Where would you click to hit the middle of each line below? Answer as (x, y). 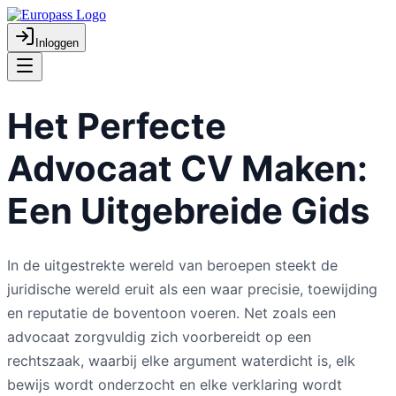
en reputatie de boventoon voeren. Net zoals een (171, 312)
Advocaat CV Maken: (187, 168)
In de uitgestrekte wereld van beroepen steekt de (172, 265)
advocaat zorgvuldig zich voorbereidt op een (159, 336)
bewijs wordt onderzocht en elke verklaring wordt (175, 384)
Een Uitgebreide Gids (188, 210)
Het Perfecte (117, 126)
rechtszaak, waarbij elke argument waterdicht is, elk (181, 360)
